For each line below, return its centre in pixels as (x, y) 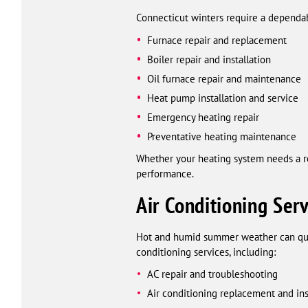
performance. (165, 174)
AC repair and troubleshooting (212, 274)
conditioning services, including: (206, 252)
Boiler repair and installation (209, 59)
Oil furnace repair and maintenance (224, 78)
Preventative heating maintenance (221, 136)
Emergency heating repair (203, 117)
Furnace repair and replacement (217, 40)
